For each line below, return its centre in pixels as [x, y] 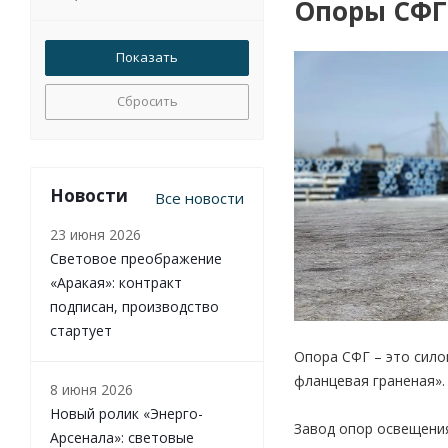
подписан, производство [134, 306]
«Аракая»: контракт [116, 282]
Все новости [199, 198]
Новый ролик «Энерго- [126, 413]
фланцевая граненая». [369, 380]
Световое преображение [136, 258]
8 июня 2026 [91, 389]
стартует [81, 330]
